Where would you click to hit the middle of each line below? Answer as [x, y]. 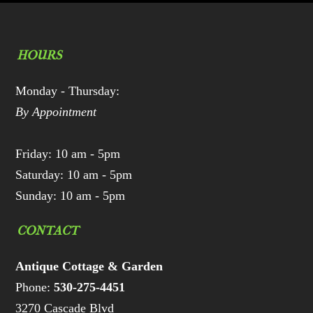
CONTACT [48, 231]
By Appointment [56, 112]
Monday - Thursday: [68, 91]
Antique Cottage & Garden [89, 267]
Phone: [35, 287]
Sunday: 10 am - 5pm [71, 196]
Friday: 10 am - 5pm [68, 154]
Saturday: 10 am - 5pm [74, 175]
